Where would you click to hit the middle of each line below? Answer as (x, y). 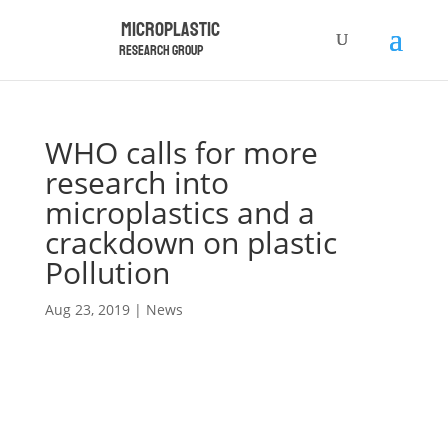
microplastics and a (179, 212)
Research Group (162, 50)
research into (136, 182)
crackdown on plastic (190, 242)
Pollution (107, 272)
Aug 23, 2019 (87, 309)
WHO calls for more (181, 152)
